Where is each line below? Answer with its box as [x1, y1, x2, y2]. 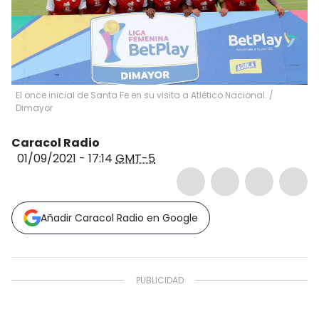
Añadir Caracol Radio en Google [41, 210, 198, 225]
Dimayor [16, 101, 53, 114]
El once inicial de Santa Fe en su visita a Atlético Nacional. [16, 88, 267, 101]
